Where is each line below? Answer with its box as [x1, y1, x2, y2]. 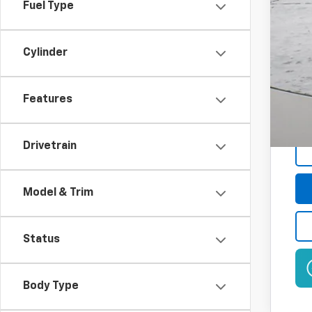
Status [23, 234, 60, 246]
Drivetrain [23, 141, 77, 153]
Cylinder [23, 47, 68, 59]
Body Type [23, 281, 79, 292]
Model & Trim [23, 187, 93, 199]
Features [23, 94, 72, 106]
